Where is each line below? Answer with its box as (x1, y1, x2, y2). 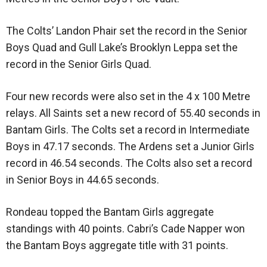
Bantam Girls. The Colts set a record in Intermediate (6, 123, 250, 136)
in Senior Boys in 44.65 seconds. (6, 173, 164, 187)
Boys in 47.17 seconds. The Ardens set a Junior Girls (6, 140, 254, 153)
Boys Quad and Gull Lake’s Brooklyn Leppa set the (6, 41, 238, 54)
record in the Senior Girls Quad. (6, 58, 151, 71)
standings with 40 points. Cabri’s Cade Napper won (6, 222, 245, 235)
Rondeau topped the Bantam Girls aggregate (6, 206, 214, 219)
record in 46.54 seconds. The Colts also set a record (6, 157, 252, 170)
